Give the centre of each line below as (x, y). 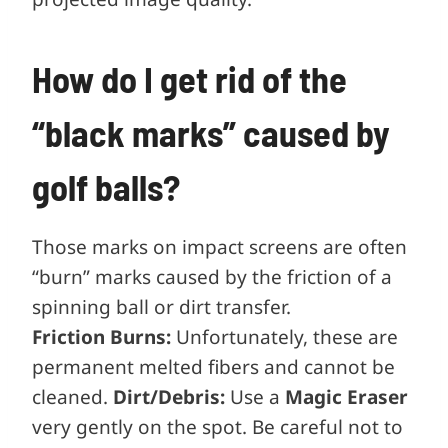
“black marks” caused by (211, 132)
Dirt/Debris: (169, 396)
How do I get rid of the (189, 78)
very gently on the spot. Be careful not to (217, 426)
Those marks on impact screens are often (219, 246)
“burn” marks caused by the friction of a (212, 276)
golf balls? (106, 186)
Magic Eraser (346, 396)
